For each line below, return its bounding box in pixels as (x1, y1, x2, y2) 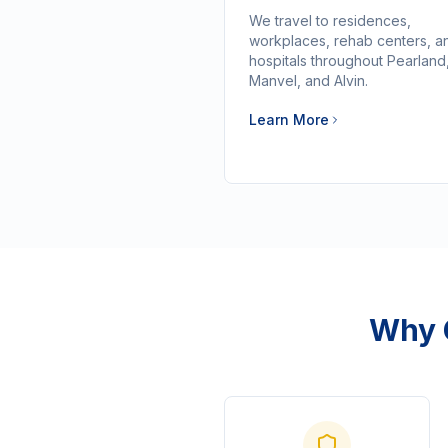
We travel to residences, (249, 12, 411, 29)
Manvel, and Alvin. (249, 72, 368, 89)
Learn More (249, 111, 329, 128)
